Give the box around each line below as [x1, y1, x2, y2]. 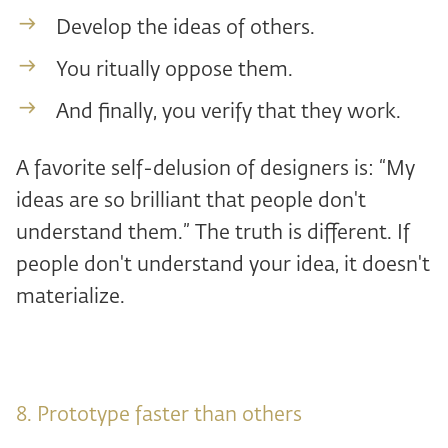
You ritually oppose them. [56, 60, 293, 80]
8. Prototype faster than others [16, 405, 302, 425]
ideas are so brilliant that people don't [16, 191, 366, 211]
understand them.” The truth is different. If [16, 223, 410, 243]
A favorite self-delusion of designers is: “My [16, 159, 415, 179]
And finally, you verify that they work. [56, 102, 401, 122]
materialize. [16, 287, 125, 307]
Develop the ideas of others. [56, 18, 315, 38]
